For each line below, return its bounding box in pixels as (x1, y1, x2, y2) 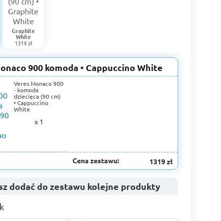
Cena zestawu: (73, 156, 119, 165)
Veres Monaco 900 (13, 79, 64, 88)
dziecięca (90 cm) (13, 92, 61, 101)
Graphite (12, 27, 35, 35)
